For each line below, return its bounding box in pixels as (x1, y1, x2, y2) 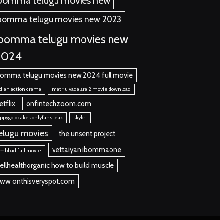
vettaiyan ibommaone (52, 145, 121, 154)
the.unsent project (58, 129, 115, 138)
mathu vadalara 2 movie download (52, 86, 131, 92)
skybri (73, 114, 87, 121)
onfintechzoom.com (26, 99, 92, 108)
